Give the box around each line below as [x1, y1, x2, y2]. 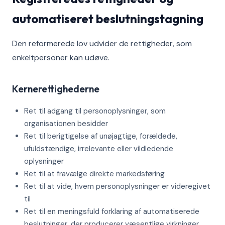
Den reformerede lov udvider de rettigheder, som [12, 38, 192, 49]
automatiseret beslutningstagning [12, 11, 203, 26]
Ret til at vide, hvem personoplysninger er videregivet [24, 181, 210, 191]
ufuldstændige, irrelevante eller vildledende [24, 144, 173, 154]
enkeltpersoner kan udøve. [12, 52, 109, 63]
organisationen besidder [24, 119, 108, 129]
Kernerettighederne [12, 83, 99, 95]
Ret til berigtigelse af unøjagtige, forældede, [24, 131, 177, 141]
